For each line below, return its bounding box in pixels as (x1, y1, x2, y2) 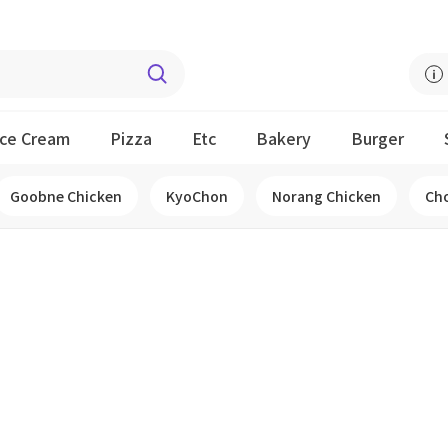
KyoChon (166, 186, 228, 206)
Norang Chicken (272, 186, 381, 206)
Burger (351, 126, 404, 150)
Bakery (256, 126, 311, 150)
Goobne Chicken (10, 186, 122, 206)
